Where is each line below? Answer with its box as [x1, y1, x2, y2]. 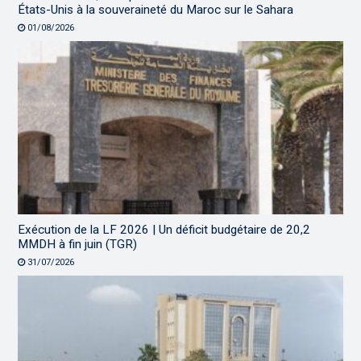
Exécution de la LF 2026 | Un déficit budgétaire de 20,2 [18, 222, 311, 237]
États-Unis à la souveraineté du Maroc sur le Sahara [18, 2, 294, 17]
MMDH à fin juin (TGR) [18, 236, 138, 251]
